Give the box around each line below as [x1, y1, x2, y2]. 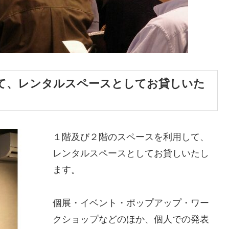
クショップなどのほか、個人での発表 [53, 214, 209, 224]
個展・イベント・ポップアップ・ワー [53, 197, 209, 208]
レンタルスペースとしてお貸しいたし [53, 148, 209, 159]
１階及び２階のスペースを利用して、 [53, 132, 209, 143]
